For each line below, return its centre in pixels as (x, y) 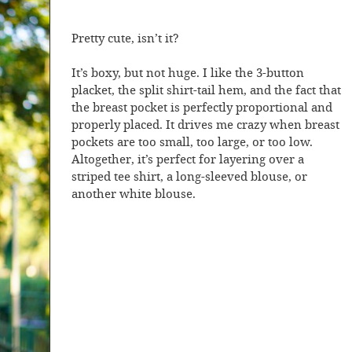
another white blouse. (134, 194)
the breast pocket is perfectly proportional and (202, 108)
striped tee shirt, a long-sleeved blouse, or (189, 177)
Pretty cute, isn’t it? (125, 39)
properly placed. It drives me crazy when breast (205, 125)
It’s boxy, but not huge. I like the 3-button (188, 73)
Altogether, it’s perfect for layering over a (188, 160)
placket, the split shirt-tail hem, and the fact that (206, 91)
